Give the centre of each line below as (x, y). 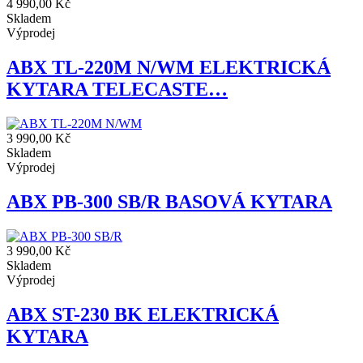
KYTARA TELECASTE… (117, 90)
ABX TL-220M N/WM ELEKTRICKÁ (169, 68)
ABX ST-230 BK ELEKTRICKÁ (143, 314)
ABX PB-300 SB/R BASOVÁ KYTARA (169, 202)
